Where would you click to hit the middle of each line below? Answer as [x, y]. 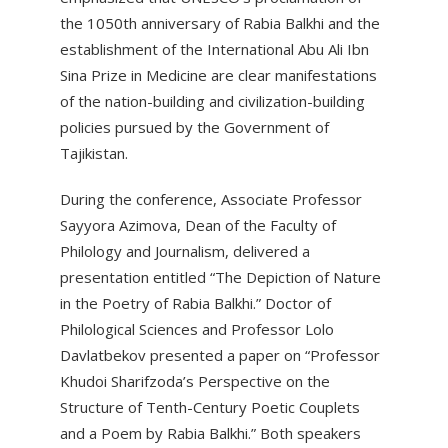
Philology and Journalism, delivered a [185, 251]
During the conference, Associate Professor [211, 199]
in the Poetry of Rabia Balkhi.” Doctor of [195, 303]
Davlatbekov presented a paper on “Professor [220, 355]
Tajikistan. [94, 153]
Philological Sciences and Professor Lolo [197, 329]
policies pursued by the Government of [194, 127]
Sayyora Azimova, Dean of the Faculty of [198, 225]
